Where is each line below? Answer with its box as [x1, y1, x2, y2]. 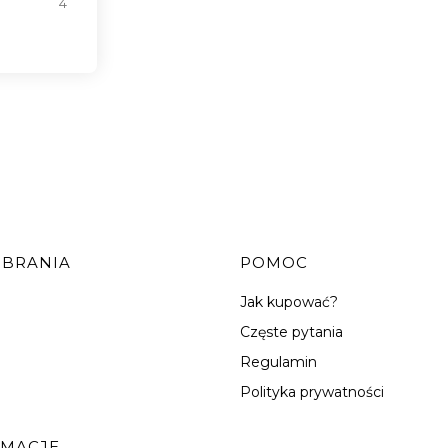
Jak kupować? [240, 292, 339, 311]
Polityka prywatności [240, 382, 385, 401]
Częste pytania [240, 322, 344, 341]
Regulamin [240, 352, 318, 371]
